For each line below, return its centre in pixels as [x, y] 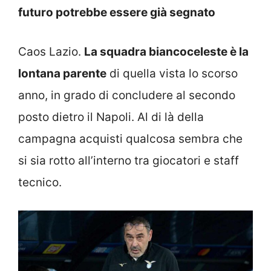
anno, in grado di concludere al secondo [127, 95]
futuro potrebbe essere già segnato [117, 13]
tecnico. [40, 182]
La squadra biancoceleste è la [166, 51]
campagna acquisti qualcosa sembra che [130, 139]
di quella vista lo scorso [172, 73]
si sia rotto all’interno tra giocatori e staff [129, 160]
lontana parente [62, 73]
